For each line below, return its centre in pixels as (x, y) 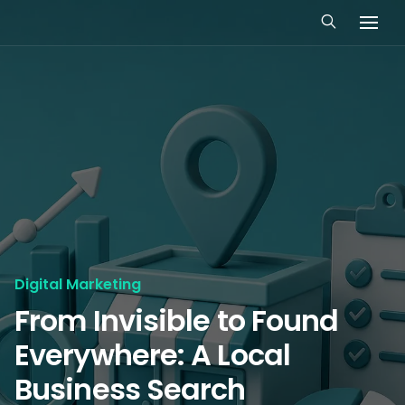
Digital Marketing (78, 284)
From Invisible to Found (177, 320)
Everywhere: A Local (152, 355)
